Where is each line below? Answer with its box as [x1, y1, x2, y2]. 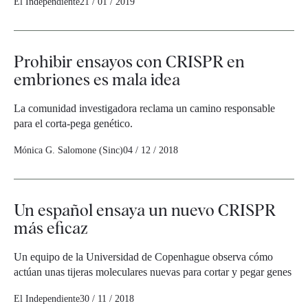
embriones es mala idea [14, 69, 180, 90]
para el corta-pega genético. [14, 118, 133, 130]
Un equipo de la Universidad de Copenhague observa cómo [14, 251, 273, 263]
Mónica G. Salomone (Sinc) [14, 145, 123, 156]
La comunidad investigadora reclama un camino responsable [14, 102, 275, 115]
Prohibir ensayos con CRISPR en [14, 52, 245, 72]
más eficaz [14, 218, 88, 239]
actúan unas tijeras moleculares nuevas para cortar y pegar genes [14, 266, 291, 278]
